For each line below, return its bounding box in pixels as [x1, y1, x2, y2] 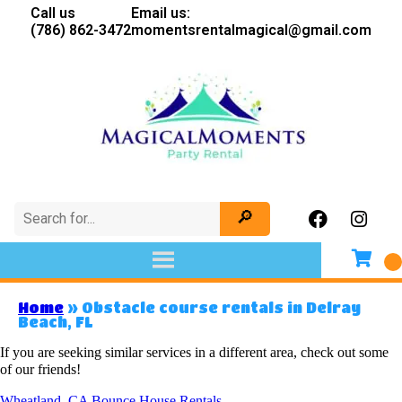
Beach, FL [18, 313, 93, 330]
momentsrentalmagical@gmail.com [131, 22, 371, 39]
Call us [31, 4, 75, 22]
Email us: [131, 4, 190, 22]
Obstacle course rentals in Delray [82, 299, 361, 316]
